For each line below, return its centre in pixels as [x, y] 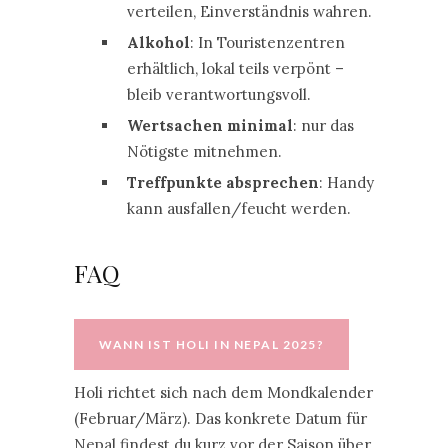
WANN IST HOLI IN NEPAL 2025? [211, 344]
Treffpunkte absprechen [222, 182]
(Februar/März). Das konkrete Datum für [220, 418]
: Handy [346, 182]
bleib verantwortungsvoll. [218, 94]
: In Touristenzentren [267, 42]
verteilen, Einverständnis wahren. [249, 11]
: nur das [323, 125]
